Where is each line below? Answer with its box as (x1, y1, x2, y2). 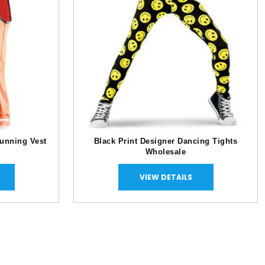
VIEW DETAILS (139, 172, 192, 182)
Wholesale (145, 147, 186, 156)
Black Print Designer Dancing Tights (93, 137, 238, 146)
